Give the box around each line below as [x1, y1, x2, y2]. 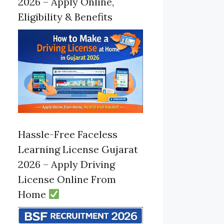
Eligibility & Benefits [18, 10, 112, 23]
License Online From [18, 172, 116, 185]
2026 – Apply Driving [18, 157, 115, 170]
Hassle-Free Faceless [18, 127, 117, 140]
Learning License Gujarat [18, 142, 138, 155]
